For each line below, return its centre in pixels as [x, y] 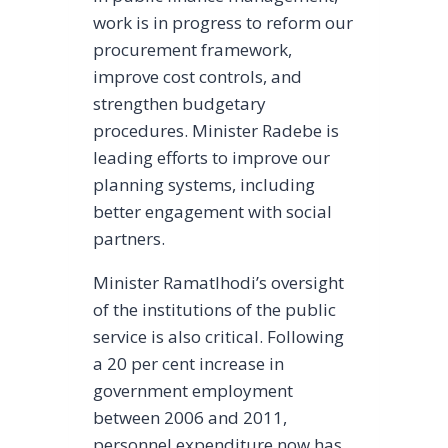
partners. [128, 238]
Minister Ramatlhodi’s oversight [218, 282]
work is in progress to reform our [222, 22]
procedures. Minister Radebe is [215, 130]
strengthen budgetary [179, 103]
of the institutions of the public [214, 309]
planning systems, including [203, 184]
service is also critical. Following [218, 336]
